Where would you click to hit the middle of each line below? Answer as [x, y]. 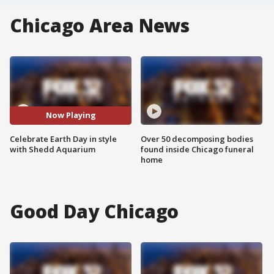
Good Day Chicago [94, 211]
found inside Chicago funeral [197, 149]
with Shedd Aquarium [53, 149]
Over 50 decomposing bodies [197, 139]
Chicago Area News [100, 25]
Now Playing [71, 115]
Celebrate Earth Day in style [63, 139]
